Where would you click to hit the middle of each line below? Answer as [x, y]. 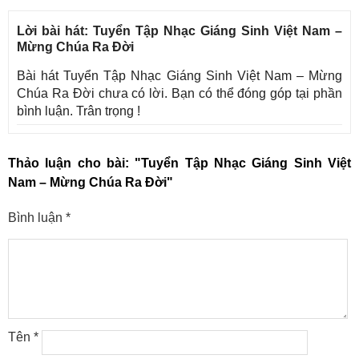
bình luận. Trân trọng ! [79, 111]
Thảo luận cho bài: [72, 163]
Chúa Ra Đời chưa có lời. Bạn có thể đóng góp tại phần [179, 93]
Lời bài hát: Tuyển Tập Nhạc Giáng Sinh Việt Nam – [179, 30]
